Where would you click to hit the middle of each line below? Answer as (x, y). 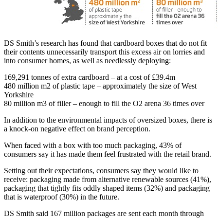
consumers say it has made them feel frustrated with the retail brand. (108, 154)
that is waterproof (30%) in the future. (62, 197)
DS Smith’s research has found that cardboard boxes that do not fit (105, 43)
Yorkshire (19, 94)
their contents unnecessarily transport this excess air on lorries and (104, 52)
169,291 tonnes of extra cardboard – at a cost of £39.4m (90, 77)
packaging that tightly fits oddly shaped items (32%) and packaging (107, 188)
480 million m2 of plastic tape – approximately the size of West (100, 86)
